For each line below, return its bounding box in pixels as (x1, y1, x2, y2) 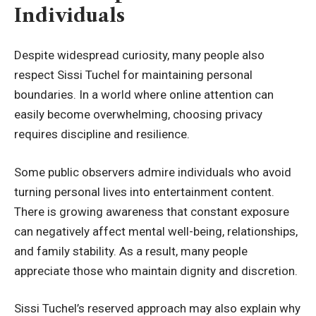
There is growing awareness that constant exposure (14, 204, 289, 219)
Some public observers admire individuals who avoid (14, 164, 291, 179)
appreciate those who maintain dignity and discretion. (14, 263, 298, 278)
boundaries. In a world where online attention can (14, 87, 274, 102)
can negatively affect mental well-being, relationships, (14, 224, 298, 238)
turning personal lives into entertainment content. (14, 184, 274, 199)
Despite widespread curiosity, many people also (14, 48, 265, 62)
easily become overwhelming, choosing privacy (14, 107, 262, 121)
